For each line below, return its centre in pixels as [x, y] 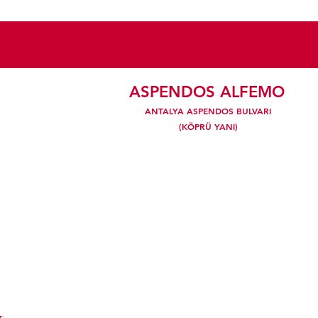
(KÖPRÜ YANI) [208, 126]
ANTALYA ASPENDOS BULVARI [208, 111]
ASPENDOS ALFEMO [207, 92]
